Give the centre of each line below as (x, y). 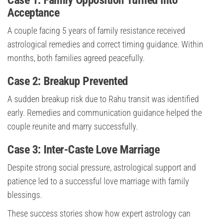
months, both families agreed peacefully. (76, 58)
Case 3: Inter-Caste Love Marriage (84, 150)
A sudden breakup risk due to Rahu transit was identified (103, 99)
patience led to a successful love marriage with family (98, 181)
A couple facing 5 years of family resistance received (96, 31)
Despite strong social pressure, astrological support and (102, 168)
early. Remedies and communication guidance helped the (105, 113)
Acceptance (33, 13)
